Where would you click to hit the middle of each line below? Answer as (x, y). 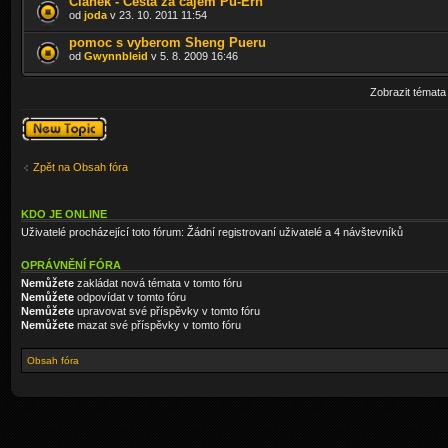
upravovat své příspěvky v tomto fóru (167, 310)
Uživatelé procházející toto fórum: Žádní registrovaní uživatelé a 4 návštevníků (212, 231)
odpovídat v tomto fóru (130, 296)
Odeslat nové (53, 121)
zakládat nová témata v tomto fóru (158, 282)
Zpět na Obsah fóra (80, 167)
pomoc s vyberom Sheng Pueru (167, 42)
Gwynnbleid (116, 55)
